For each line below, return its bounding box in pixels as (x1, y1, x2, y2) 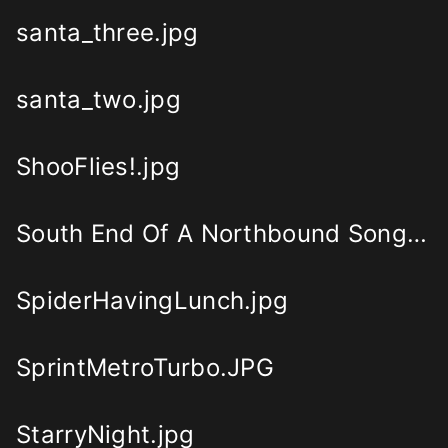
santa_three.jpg (16, 18, 199, 48)
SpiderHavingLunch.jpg (16, 286, 289, 316)
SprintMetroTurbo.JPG (16, 353, 274, 383)
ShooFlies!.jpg (16, 152, 181, 182)
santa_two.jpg (16, 85, 181, 115)
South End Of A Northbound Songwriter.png (407, 219, 427, 249)
